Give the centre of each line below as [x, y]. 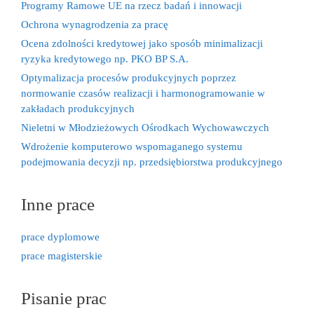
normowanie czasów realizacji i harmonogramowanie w [143, 93]
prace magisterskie [62, 256]
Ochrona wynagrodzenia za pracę [95, 25]
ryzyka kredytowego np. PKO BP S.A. [105, 59]
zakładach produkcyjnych [78, 109]
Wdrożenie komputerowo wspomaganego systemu [132, 146]
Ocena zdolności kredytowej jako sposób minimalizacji [142, 43]
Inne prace [58, 204]
